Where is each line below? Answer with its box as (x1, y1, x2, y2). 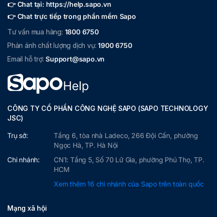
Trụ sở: (7, 131, 28, 139)
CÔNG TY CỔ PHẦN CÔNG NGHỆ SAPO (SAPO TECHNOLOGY (7, 104, 208, 112)
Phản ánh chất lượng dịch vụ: (7, 41, 98, 49)
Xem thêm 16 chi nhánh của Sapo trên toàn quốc (54, 179, 204, 188)
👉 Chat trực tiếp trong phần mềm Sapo (7, 12, 136, 20)
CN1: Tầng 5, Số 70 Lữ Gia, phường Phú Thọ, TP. (54, 155, 204, 164)
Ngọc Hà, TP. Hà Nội (54, 140, 118, 149)
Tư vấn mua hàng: (7, 27, 65, 36)
